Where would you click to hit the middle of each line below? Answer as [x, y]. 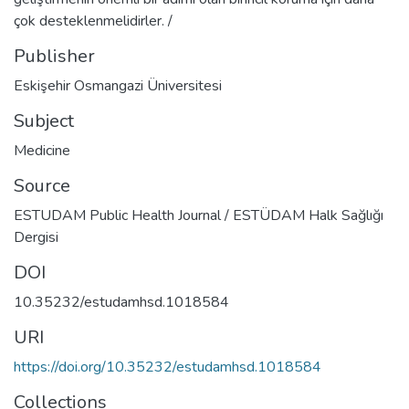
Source [42, 185]
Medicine [42, 150]
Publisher [54, 56]
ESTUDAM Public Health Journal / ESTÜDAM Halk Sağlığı [199, 215]
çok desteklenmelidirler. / [93, 21]
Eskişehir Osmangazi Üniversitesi [118, 85]
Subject [44, 121]
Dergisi [36, 237]
